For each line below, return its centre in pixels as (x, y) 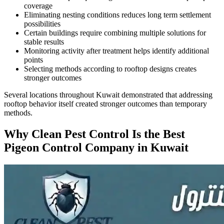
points (33, 59)
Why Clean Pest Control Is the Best (94, 134)
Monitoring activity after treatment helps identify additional (116, 50)
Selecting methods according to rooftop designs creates (110, 68)
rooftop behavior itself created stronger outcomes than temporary (105, 103)
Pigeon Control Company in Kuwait (96, 147)
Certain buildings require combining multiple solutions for (115, 32)
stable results (44, 41)
